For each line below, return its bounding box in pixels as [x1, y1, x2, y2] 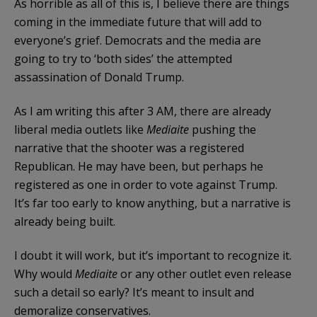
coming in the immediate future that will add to [14, 13, 262, 30]
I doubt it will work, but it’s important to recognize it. [14, 247, 292, 263]
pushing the [189, 121, 256, 137]
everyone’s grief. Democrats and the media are [14, 32, 261, 48]
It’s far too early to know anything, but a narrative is [14, 195, 291, 211]
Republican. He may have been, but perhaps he [14, 158, 263, 174]
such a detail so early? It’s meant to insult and [14, 284, 254, 300]
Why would [14, 265, 75, 282]
